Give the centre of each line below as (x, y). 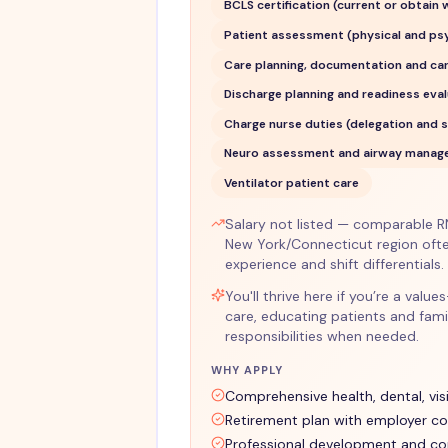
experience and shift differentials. (334, 263)
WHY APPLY (247, 369)
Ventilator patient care (291, 183)
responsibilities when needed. (321, 335)
